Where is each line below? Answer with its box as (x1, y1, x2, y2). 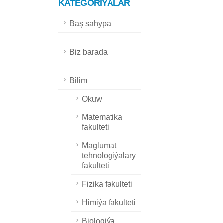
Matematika (82, 112, 122, 122)
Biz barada (69, 47, 108, 57)
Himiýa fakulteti (82, 198, 136, 207)
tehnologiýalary (82, 151, 136, 160)
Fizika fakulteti (82, 179, 132, 189)
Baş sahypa (69, 19, 111, 28)
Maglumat (82, 141, 116, 150)
